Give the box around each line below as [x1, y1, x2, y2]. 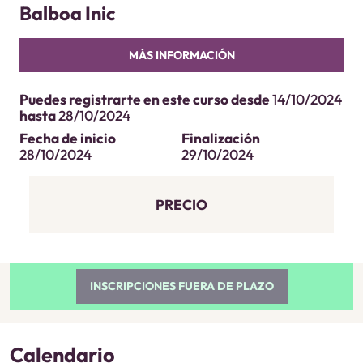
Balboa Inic [19, 2, 116, 25]
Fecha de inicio [19, 130, 116, 148]
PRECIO [156, 196, 207, 215]
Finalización [181, 130, 260, 148]
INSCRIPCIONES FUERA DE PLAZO [89, 278, 274, 293]
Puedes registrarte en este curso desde [19, 91, 272, 109]
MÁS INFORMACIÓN [128, 47, 235, 62]
